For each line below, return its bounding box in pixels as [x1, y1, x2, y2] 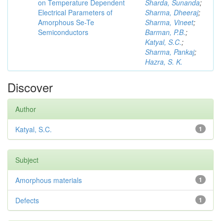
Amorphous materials [15, 175, 82, 185]
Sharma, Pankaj [145, 46, 194, 57]
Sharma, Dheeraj [145, 7, 198, 17]
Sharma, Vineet [145, 17, 193, 27]
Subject [15, 154, 38, 165]
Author [15, 104, 36, 114]
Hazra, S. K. [145, 56, 183, 67]
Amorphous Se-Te [38, 17, 94, 27]
